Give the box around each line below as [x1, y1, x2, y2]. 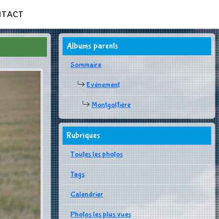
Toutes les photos [70, 150, 123, 159]
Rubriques [66, 131, 100, 140]
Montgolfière [91, 100, 131, 109]
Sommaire [70, 60, 101, 69]
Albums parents [66, 41, 118, 51]
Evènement [87, 80, 120, 89]
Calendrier [70, 190, 103, 199]
